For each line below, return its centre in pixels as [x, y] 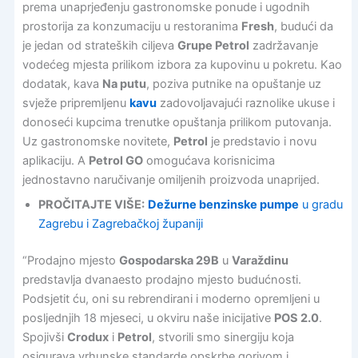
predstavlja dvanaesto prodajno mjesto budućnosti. [161, 280]
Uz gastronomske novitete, [97, 141]
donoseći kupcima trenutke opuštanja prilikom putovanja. [177, 122]
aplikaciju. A [55, 160]
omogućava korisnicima [209, 160]
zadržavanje [283, 45]
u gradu [320, 205]
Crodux [88, 338]
